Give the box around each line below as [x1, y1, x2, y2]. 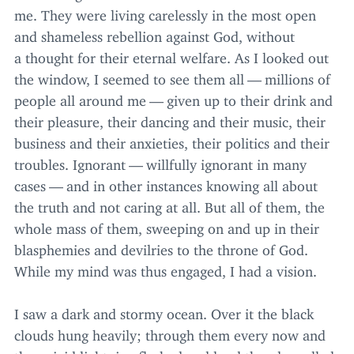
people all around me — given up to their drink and [14, 92, 333, 103]
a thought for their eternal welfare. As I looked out [14, 49, 329, 60]
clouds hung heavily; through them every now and [14, 326, 326, 337]
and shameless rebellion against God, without [14, 28, 295, 39]
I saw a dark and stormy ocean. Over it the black [14, 305, 314, 316]
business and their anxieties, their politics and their [14, 134, 330, 145]
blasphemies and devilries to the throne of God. [14, 241, 308, 252]
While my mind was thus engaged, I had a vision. [14, 262, 317, 273]
